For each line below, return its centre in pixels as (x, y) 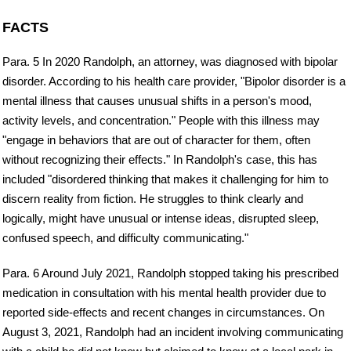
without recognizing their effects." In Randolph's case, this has (160, 159)
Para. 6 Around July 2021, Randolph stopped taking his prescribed (170, 273)
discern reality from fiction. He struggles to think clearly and (153, 198)
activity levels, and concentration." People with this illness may (161, 120)
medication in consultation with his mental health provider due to (164, 292)
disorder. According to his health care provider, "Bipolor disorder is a (174, 81)
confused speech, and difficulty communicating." (125, 237)
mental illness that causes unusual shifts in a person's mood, (157, 100)
